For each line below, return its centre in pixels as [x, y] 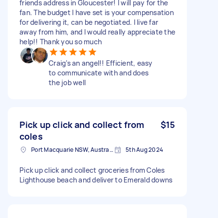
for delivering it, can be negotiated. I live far [89, 22]
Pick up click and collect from [82, 124]
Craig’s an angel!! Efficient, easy [101, 63]
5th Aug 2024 [144, 149]
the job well [67, 82]
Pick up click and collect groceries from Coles [92, 170]
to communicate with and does [99, 73]
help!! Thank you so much [61, 41]
